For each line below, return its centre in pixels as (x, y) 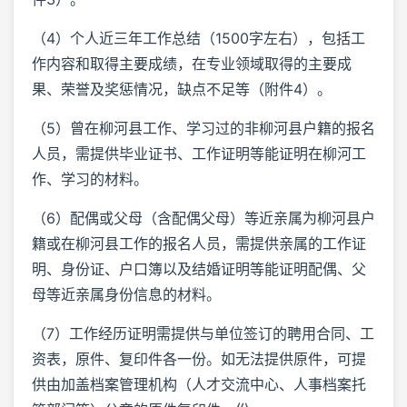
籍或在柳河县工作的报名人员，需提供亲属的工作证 (199, 243)
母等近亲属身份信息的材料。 (126, 294)
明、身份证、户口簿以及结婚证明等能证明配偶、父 (199, 268)
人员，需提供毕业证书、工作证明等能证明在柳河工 (199, 153)
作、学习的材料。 (90, 179)
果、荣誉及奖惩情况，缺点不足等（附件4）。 (182, 89)
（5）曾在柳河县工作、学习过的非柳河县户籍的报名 (203, 128)
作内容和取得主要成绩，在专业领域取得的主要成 (192, 63)
